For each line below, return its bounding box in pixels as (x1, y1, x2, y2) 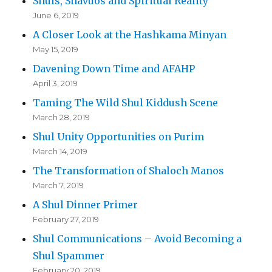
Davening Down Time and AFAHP (33, 63, 195, 75)
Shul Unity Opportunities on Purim (33, 131, 205, 143)
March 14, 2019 (33, 146, 88, 157)
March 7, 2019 (33, 180, 84, 191)
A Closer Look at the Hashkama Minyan (33, 29, 227, 41)
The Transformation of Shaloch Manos (33, 165, 225, 177)
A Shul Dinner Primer (33, 199, 138, 211)
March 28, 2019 (33, 112, 90, 123)
